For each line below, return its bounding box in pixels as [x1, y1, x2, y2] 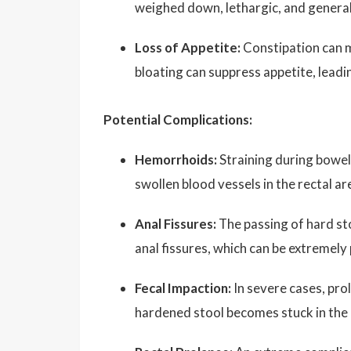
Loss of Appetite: [135, 38, 241, 56]
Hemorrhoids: [135, 150, 217, 168]
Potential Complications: [103, 110, 252, 128]
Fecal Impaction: [135, 279, 231, 296]
